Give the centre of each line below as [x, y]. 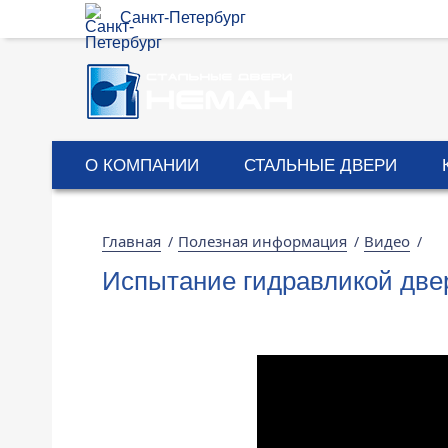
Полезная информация [262, 241]
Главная [131, 241]
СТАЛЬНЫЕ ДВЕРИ [320, 165]
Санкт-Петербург [183, 17]
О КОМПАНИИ [142, 165]
